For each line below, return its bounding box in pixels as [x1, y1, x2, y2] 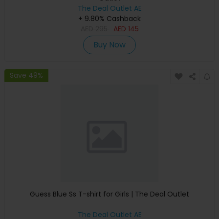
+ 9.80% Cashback [78, 13, 141, 23]
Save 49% [10, 70, 43, 81]
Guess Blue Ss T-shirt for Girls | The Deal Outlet [30, 189, 189, 199]
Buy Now [93, 39, 126, 50]
